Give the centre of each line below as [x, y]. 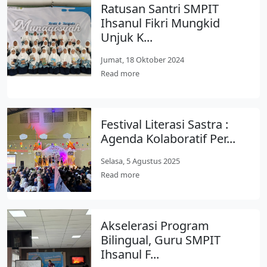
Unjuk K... [127, 37]
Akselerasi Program [155, 226]
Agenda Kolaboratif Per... [168, 139]
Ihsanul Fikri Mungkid [161, 23]
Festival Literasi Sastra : [165, 124]
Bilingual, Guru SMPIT [161, 240]
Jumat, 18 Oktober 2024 [143, 60]
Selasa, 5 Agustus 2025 [141, 161]
